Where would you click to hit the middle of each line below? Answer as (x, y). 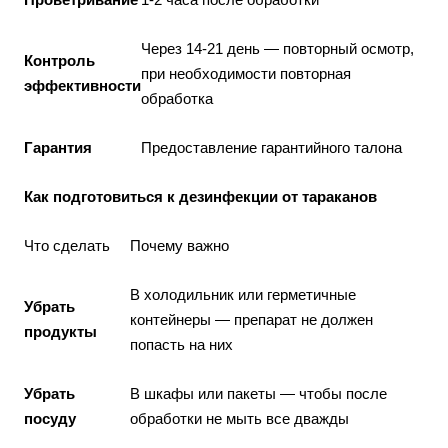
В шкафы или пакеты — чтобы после (258, 393)
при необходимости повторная (246, 73)
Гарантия (58, 147)
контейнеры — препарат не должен (251, 319)
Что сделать (67, 245)
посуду (50, 418)
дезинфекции (228, 196)
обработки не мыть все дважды (239, 418)
